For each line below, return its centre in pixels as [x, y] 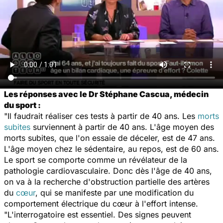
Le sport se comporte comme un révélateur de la [96, 160]
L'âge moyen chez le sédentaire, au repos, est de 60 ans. [111, 149]
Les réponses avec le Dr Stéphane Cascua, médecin [106, 94]
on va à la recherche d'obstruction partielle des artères [107, 181]
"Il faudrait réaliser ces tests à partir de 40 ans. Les [101, 116]
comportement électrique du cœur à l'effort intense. [101, 203]
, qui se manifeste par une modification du [114, 192]
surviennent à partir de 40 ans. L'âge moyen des [122, 127]
